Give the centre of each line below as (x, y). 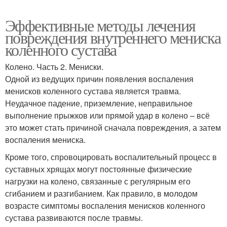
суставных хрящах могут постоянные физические (99, 169)
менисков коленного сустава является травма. (93, 91)
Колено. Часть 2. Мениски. (54, 66)
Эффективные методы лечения (100, 25)
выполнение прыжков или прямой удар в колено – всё (107, 115)
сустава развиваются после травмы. (74, 217)
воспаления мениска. (45, 139)
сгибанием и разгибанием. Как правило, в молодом (101, 193)
